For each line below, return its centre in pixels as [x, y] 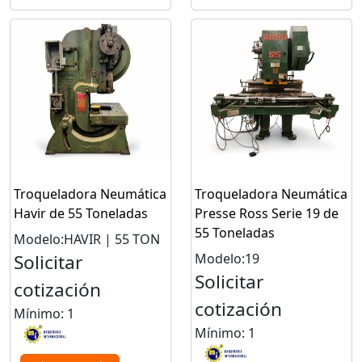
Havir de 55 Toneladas [81, 213]
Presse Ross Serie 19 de [267, 213]
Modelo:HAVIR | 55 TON [87, 239]
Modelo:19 [227, 258]
